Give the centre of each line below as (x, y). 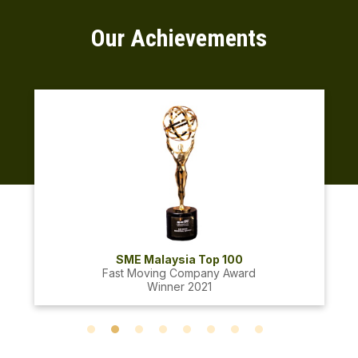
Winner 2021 (179, 287)
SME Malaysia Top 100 (179, 260)
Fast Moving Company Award (179, 273)
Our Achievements (179, 38)
